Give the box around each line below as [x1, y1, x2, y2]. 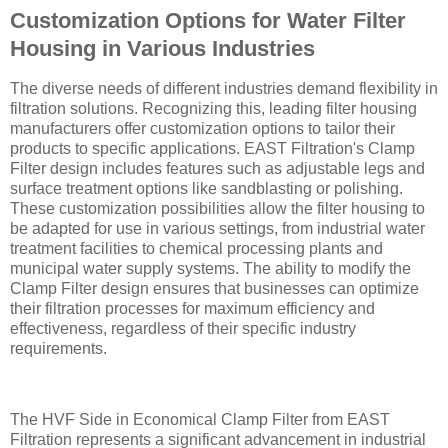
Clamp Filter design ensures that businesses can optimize [10, 279, 419, 297]
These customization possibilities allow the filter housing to [10, 199, 425, 217]
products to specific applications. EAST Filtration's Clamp [10, 139, 415, 157]
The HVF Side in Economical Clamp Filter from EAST [10, 411, 390, 429]
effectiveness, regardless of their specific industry [10, 319, 356, 337]
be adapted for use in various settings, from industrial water [10, 219, 425, 237]
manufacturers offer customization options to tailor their [10, 119, 395, 137]
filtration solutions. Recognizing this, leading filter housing [10, 99, 417, 117]
